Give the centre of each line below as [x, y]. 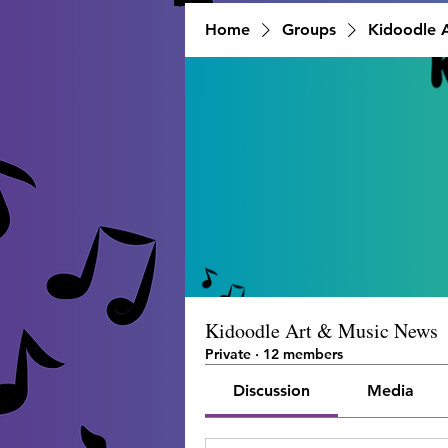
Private [228, 354]
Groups [309, 29]
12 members [303, 354]
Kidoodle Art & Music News [321, 330]
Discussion [272, 390]
